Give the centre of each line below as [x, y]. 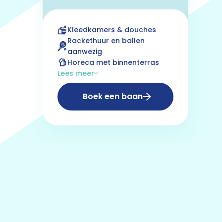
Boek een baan [113, 96]
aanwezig [85, 52]
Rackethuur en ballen [106, 41]
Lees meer [76, 73]
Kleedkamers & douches [112, 30]
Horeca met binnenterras [113, 62]
